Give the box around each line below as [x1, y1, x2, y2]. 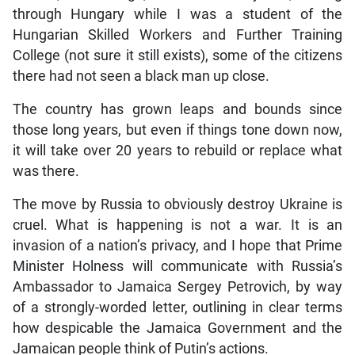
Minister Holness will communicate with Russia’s [12, 258, 343, 275]
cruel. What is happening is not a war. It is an [12, 217, 343, 234]
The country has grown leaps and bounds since [12, 101, 343, 118]
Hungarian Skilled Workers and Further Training [12, 27, 343, 44]
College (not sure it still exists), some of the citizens [12, 48, 343, 64]
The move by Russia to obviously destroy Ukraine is [12, 197, 343, 213]
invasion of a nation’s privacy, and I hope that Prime [12, 238, 343, 254]
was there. [12, 163, 79, 180]
